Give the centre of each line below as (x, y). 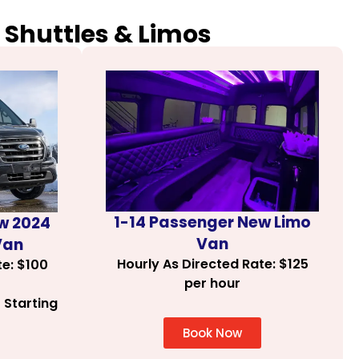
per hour (212, 284)
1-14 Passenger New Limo (212, 223)
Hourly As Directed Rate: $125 (212, 264)
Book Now (212, 333)
